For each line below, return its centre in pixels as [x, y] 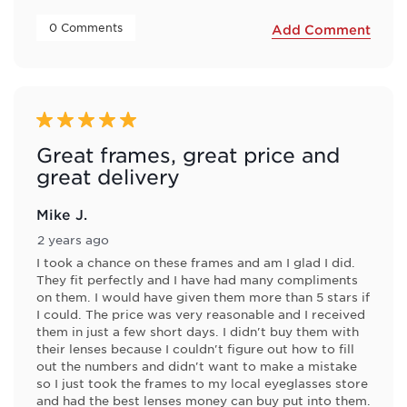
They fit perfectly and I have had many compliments [197, 280]
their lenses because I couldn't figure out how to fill [195, 349]
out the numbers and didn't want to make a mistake [197, 366]
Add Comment [321, 29]
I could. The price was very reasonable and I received [201, 314]
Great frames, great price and [188, 155]
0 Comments [88, 28]
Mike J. [62, 214]
